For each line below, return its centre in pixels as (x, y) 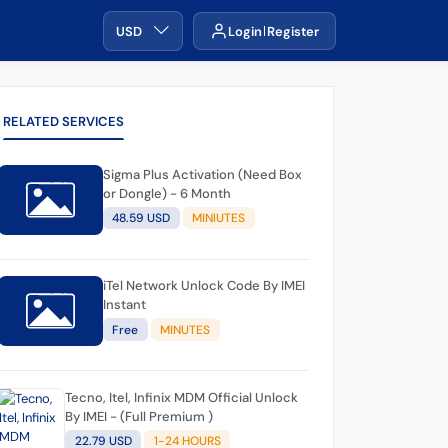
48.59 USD (141, 218)
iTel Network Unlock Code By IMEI (203, 286)
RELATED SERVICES (63, 121)
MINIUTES (219, 218)
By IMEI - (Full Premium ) (139, 416)
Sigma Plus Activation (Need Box (202, 174)
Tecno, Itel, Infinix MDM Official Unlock (182, 397)
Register (293, 31)
